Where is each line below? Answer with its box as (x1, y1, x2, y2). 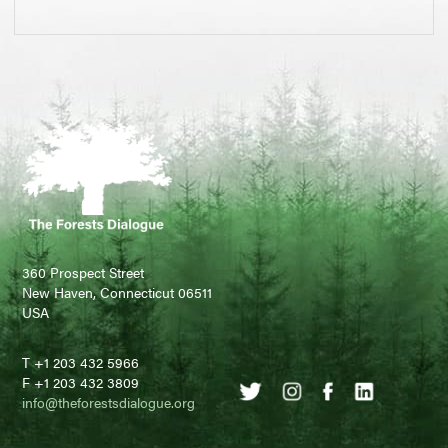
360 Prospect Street (22, 262, 145, 283)
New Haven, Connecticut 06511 (22, 282, 213, 303)
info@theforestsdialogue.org (22, 392, 196, 413)
